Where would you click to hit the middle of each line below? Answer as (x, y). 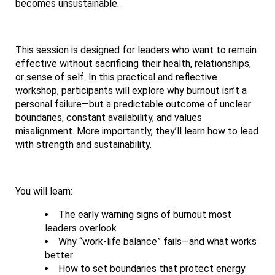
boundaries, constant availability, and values (109, 118)
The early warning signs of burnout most (145, 215)
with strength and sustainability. (85, 145)
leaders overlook (82, 228)
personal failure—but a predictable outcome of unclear (133, 104)
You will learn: (45, 192)
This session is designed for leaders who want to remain (136, 50)
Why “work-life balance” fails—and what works (157, 242)
